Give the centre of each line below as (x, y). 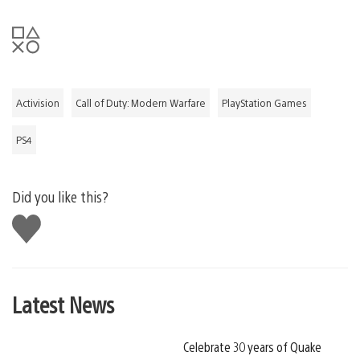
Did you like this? (60, 196)
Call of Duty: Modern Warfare (141, 102)
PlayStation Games (264, 102)
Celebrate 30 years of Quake (252, 346)
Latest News (63, 303)
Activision (38, 102)
